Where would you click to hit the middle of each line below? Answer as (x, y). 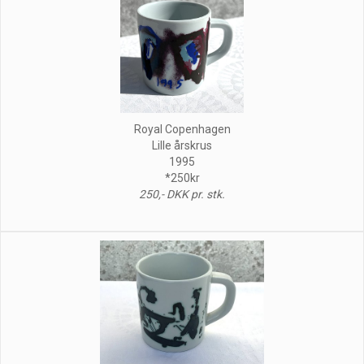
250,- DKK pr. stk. (182, 194)
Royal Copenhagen (182, 129)
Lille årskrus (182, 145)
